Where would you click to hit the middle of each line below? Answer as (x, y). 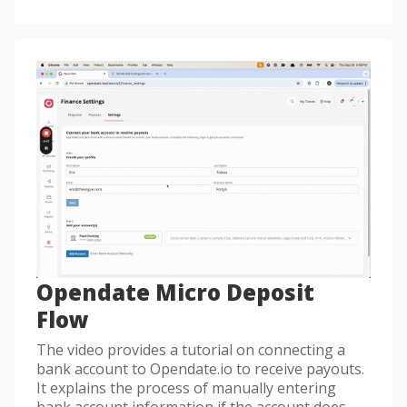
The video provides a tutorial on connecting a (191, 349)
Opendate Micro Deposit (175, 292)
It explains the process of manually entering (186, 387)
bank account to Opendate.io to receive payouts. (200, 368)
